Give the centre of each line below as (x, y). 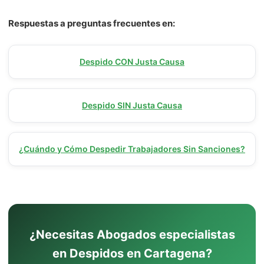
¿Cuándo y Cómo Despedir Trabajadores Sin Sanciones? (132, 149)
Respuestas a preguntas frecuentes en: (92, 23)
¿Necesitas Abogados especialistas (132, 235)
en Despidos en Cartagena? (132, 253)
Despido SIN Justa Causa (132, 105)
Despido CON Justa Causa (132, 62)
